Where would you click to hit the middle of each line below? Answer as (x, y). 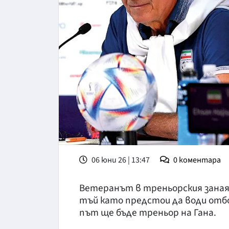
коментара (200, 160)
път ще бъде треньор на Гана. (148, 213)
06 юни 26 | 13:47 (120, 160)
